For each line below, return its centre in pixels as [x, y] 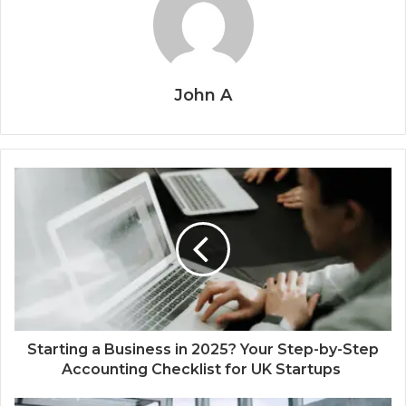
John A [203, 96]
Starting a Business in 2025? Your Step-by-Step [203, 350]
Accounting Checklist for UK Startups [203, 370]
